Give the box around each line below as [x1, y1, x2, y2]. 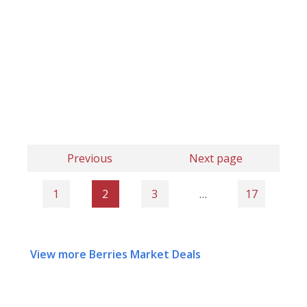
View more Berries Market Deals [30, 247, 201, 262]
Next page [188, 151, 243, 167]
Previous [66, 151, 112, 167]
